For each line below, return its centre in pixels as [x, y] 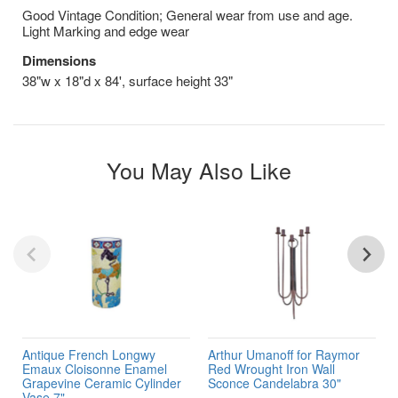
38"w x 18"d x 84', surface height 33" [127, 80]
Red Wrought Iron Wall [271, 368]
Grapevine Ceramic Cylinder [102, 382]
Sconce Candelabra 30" [275, 382]
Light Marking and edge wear [106, 30]
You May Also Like [199, 169]
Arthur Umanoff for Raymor [284, 354]
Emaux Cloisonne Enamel [95, 368]
